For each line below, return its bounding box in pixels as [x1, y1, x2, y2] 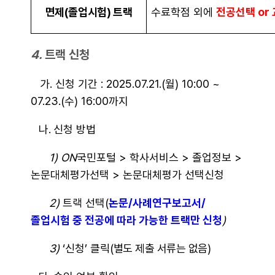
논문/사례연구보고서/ [109, 196, 206, 209]
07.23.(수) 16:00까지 [31, 95, 128, 107]
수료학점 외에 [151, 6, 216, 18]
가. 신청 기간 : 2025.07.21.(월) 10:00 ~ [31, 77, 220, 90]
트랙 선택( [63, 196, 109, 209]
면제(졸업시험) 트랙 [45, 6, 133, 18]
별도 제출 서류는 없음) [114, 242, 211, 255]
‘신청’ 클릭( [63, 242, 114, 255]
